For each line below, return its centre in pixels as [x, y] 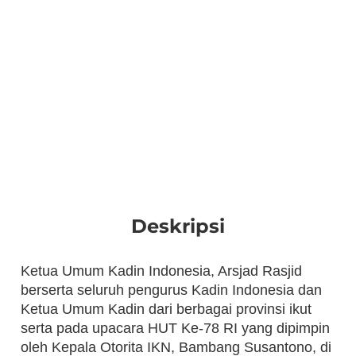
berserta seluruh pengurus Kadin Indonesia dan [171, 290]
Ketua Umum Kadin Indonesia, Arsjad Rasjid [161, 271]
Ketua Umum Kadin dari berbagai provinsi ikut [166, 310]
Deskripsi [178, 226]
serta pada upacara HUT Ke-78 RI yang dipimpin [175, 329]
